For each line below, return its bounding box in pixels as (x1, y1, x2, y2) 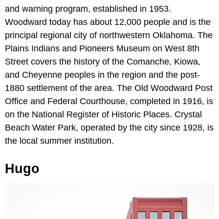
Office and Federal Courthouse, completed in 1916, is (5, 96, 213, 106)
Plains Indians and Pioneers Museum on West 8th (5, 43, 199, 53)
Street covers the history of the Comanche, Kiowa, (5, 56, 200, 66)
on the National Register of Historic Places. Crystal (5, 109, 202, 119)
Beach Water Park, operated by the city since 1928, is (5, 122, 214, 132)
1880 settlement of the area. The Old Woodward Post (5, 83, 213, 93)
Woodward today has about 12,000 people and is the (5, 17, 211, 27)
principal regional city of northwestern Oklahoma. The (5, 30, 213, 40)
